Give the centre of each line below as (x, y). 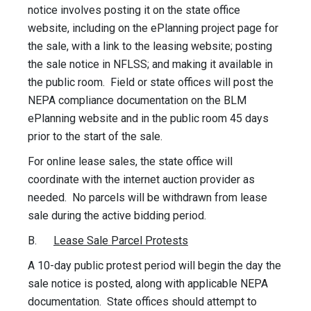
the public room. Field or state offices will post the (151, 83)
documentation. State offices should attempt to (142, 302)
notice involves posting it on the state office (134, 10)
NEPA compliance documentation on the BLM (137, 101)
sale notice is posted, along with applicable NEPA (148, 284)
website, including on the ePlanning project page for (153, 28)
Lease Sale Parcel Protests (121, 241)
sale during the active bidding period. (117, 216)
